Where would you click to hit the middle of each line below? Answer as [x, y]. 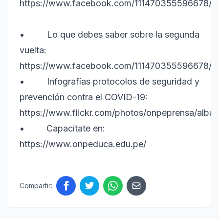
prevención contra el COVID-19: [86, 97]
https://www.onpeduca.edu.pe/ [83, 144]
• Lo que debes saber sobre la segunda [109, 35]
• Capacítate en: [64, 129]
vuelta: [33, 50]
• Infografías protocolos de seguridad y [109, 82]
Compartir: [36, 186]
